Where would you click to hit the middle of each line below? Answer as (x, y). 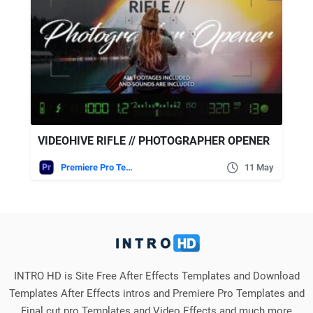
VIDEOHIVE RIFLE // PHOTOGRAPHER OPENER (154, 141)
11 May (259, 168)
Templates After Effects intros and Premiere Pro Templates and (156, 294)
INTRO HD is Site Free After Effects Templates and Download (156, 276)
